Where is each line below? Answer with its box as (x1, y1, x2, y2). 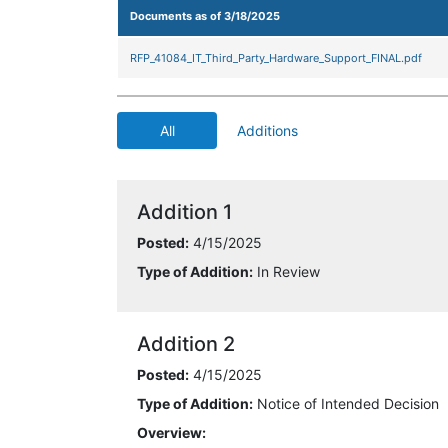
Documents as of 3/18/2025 (130, 9, 280, 23)
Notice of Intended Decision (253, 395, 439, 412)
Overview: (137, 424, 206, 441)
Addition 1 (137, 200, 232, 224)
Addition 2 (137, 332, 235, 356)
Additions (236, 122, 298, 139)
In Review (253, 263, 320, 280)
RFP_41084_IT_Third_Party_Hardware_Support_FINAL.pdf (130, 51, 422, 65)
